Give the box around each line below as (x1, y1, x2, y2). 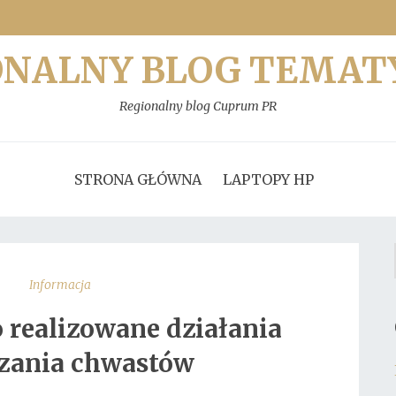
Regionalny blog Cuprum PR (119, 98, 277, 114)
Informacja (28, 277, 91, 293)
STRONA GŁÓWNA (73, 171, 202, 188)
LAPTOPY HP (222, 171, 314, 188)
